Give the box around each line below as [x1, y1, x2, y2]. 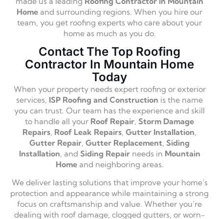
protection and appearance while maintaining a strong [10, 188, 209, 198]
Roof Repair [90, 116, 134, 127]
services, [16, 95, 49, 105]
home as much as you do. [63, 28, 156, 38]
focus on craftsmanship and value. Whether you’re [17, 198, 202, 209]
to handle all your [25, 116, 90, 127]
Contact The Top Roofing [39, 44, 180, 59]
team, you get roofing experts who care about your [17, 17, 202, 27]
